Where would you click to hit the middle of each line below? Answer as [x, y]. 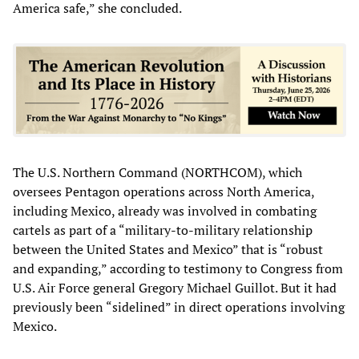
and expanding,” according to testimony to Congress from [178, 268]
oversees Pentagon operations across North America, [163, 191]
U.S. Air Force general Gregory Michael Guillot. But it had [175, 287]
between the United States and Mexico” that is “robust [168, 249]
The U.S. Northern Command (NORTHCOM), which [157, 172]
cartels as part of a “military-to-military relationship [163, 230]
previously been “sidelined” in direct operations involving [179, 307]
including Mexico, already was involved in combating [165, 210]
